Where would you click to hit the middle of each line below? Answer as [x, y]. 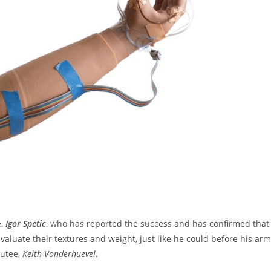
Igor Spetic [26, 223]
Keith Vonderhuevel [59, 253]
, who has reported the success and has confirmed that [158, 223]
